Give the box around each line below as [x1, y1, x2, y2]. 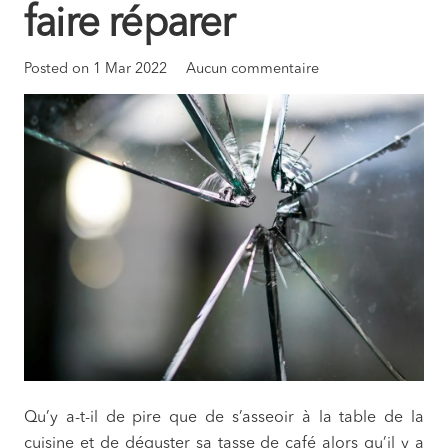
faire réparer [24, 5, 235, 46]
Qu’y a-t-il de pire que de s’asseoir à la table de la [24, 410, 424, 427]
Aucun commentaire [186, 62, 320, 78]
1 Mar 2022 [93, 62, 167, 78]
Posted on [24, 62, 93, 78]
